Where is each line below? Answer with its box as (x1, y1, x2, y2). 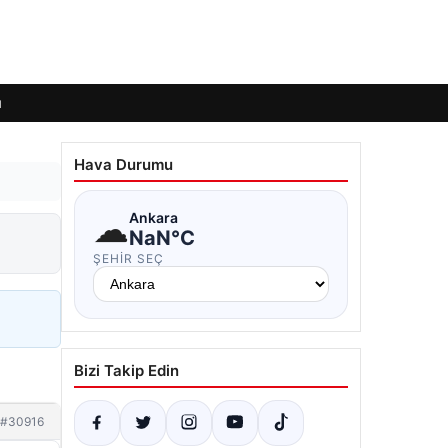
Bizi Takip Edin (74, 361, 179, 380)
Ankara (129, 208, 178, 226)
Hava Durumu (74, 155, 173, 174)
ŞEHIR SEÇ (93, 251, 164, 266)
